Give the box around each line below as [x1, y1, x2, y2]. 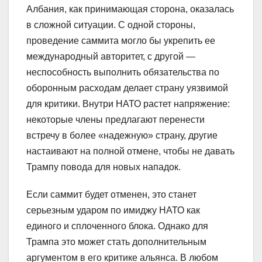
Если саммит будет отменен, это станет [26, 189, 196, 199]
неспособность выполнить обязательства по [26, 67, 219, 77]
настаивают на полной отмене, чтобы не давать [26, 146, 235, 156]
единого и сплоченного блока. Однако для [26, 220, 208, 231]
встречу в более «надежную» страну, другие [26, 130, 218, 140]
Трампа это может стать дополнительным [26, 236, 206, 247]
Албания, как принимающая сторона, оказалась [26, 4, 234, 14]
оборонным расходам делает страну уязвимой [26, 82, 228, 93]
